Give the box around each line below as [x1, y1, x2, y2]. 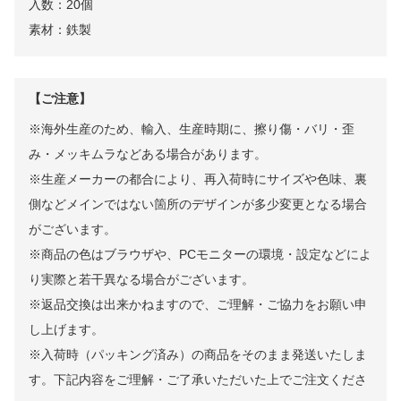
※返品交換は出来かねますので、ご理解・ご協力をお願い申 [29, 297, 367, 312]
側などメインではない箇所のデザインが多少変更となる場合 [29, 197, 367, 212]
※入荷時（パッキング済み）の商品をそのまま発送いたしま [29, 347, 367, 363]
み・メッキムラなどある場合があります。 [29, 147, 267, 162]
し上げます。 [29, 322, 104, 337]
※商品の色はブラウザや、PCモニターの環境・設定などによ [29, 247, 371, 262]
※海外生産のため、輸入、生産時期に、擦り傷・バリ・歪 [29, 122, 354, 137]
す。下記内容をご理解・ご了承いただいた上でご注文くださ [29, 372, 367, 388]
